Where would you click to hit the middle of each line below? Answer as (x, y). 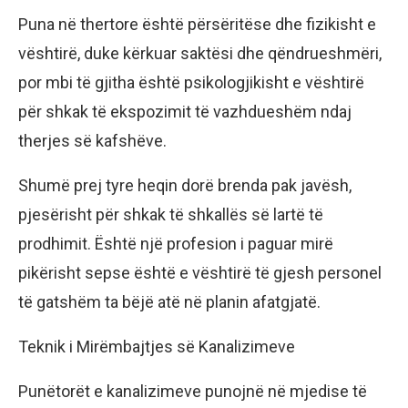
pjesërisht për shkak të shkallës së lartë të (171, 214)
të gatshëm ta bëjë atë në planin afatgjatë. (169, 301)
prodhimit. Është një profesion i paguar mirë (176, 243)
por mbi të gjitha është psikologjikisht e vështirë (191, 82)
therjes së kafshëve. (92, 140)
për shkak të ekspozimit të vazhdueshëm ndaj (185, 111)
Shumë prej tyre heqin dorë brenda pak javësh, (185, 185)
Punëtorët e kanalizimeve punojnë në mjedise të (193, 391)
